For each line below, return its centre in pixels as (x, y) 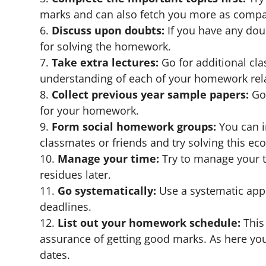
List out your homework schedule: (149, 222)
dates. (55, 254)
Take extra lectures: (105, 62)
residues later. (76, 174)
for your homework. (90, 110)
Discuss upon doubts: (108, 30)
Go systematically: (107, 190)
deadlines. (66, 206)
